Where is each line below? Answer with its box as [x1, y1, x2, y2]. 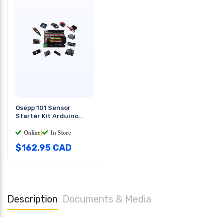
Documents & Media [62, 193, 151, 205]
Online [24, 129, 40, 136]
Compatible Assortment [15, 120, 93, 128]
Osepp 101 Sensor [15, 104, 71, 111]
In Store [50, 129, 71, 136]
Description [7, 193, 58, 205]
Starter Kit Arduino [15, 112, 78, 120]
